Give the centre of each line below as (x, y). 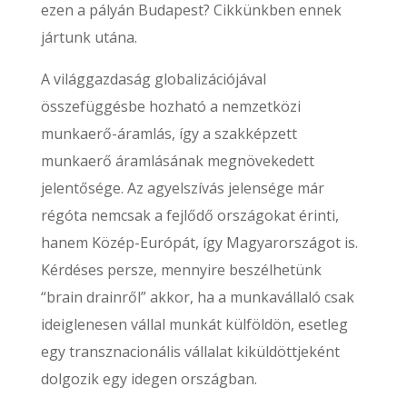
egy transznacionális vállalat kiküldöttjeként (190, 352)
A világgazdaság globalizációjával (153, 79)
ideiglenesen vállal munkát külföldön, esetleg (194, 324)
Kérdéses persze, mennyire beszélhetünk (181, 270)
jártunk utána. (89, 37)
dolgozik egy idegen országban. (149, 379)
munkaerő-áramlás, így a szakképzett (169, 134)
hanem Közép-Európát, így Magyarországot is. (199, 243)
